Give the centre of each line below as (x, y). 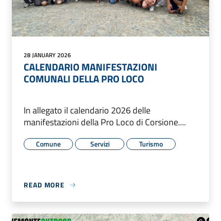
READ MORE (44, 185)
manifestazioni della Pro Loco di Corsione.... (105, 122)
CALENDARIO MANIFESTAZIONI (91, 67)
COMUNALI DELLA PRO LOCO (84, 79)
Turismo (151, 144)
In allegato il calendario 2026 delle (87, 110)
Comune (48, 144)
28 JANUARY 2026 (47, 55)
